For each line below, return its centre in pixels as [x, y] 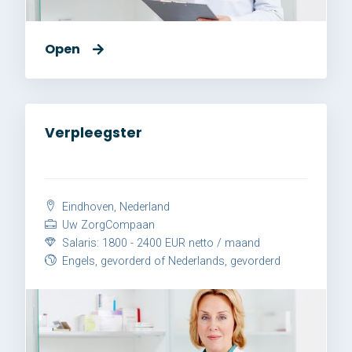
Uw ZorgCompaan [107, 225]
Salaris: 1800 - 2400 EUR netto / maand [159, 244]
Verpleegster [93, 133]
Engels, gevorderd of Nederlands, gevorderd [170, 262]
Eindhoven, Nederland [114, 207]
